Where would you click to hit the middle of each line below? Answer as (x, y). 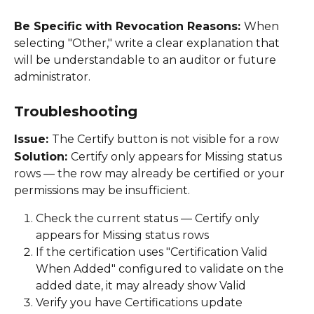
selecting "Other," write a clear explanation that (148, 43)
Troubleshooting (76, 112)
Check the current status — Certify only (149, 218)
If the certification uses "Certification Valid (153, 252)
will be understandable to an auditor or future (146, 60)
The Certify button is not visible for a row (167, 139)
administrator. (54, 76)
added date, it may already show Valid (142, 285)
